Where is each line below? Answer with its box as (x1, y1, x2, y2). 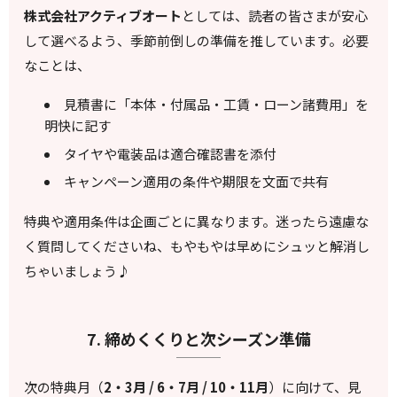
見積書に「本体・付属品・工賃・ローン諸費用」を (63, 95, 369, 114)
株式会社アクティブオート (24, 5, 183, 25)
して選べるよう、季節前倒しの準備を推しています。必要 (24, 30, 370, 50)
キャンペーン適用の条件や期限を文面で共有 (63, 172, 329, 191)
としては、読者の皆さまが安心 (182, 5, 369, 25)
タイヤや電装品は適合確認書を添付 (63, 144, 276, 163)
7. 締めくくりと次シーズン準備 (86, 327, 311, 351)
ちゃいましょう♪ (24, 261, 131, 281)
